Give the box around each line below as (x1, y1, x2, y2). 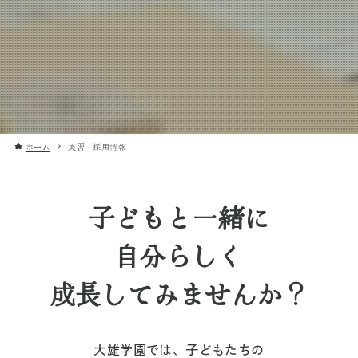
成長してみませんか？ (50, 274, 308, 312)
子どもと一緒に (88, 197, 270, 235)
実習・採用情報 (68, 140, 126, 153)
